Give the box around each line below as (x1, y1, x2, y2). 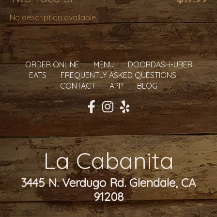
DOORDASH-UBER (127, 60, 192, 69)
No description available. (10, 13, 97, 22)
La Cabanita (43, 146, 174, 175)
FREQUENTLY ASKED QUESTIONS (60, 70, 176, 80)
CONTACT (60, 81, 95, 91)
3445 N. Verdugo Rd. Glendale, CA (21, 175, 196, 190)
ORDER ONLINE (25, 60, 79, 69)
